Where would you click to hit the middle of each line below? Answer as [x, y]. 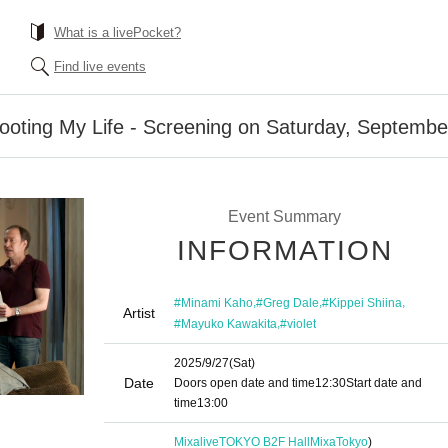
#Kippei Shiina [362, 302]
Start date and [384, 383]
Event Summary [284, 216]
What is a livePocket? [117, 32]
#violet [298, 323]
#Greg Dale [287, 302]
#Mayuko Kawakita [225, 323]
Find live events [100, 66]
